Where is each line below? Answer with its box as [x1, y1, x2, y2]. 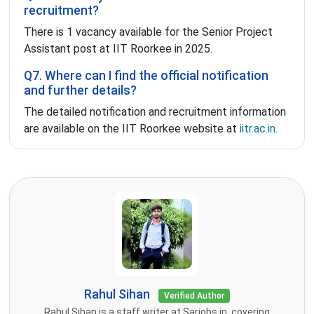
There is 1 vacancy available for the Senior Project [24, 25, 273, 39]
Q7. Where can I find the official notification [24, 69, 268, 83]
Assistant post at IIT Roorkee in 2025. [24, 42, 212, 56]
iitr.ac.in [240, 122, 275, 136]
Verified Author [164, 291, 224, 301]
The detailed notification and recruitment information [24, 105, 286, 119]
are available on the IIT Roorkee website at [24, 122, 240, 136]
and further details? [24, 83, 137, 98]
